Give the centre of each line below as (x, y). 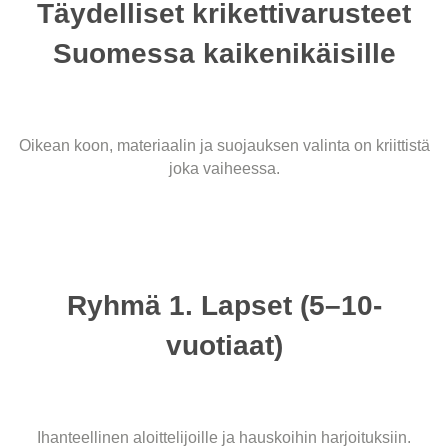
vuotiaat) (224, 345)
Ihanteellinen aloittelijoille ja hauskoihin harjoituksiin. (224, 437)
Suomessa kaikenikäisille (224, 53)
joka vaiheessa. (224, 168)
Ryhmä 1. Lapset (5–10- (224, 305)
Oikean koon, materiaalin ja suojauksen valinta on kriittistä (224, 145)
